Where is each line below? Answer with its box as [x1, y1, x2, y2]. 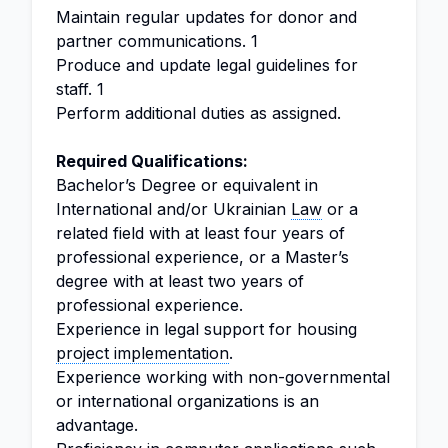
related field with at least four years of [56, 223, 345, 243]
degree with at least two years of [56, 271, 304, 291]
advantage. [56, 415, 138, 435]
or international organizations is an [56, 391, 319, 411]
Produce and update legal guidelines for [56, 55, 358, 75]
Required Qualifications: [56, 151, 248, 171]
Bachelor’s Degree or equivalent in [56, 175, 318, 195]
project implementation [56, 343, 229, 363]
